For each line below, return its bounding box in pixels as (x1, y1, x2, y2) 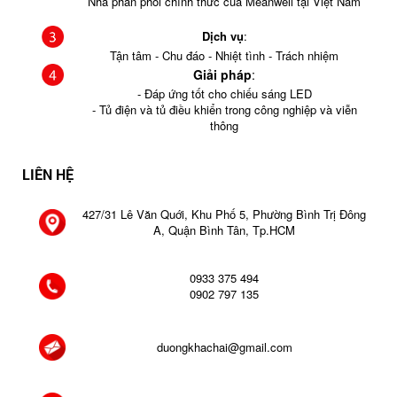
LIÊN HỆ (22, 165, 74, 183)
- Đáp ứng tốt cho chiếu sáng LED (136, 85, 312, 102)
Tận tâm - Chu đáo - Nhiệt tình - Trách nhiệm (110, 47, 339, 64)
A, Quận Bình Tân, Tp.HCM (153, 222, 295, 238)
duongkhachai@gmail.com (156, 339, 292, 355)
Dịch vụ (201, 27, 244, 44)
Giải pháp (193, 66, 252, 83)
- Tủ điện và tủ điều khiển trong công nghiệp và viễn (91, 101, 357, 118)
